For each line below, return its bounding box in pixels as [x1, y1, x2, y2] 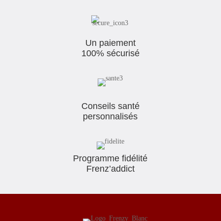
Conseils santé [81, 101, 140, 111]
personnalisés [83, 111, 138, 121]
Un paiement [85, 37, 136, 48]
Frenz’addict [86, 163, 135, 174]
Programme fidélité [73, 153, 148, 163]
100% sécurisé [81, 48, 140, 58]
